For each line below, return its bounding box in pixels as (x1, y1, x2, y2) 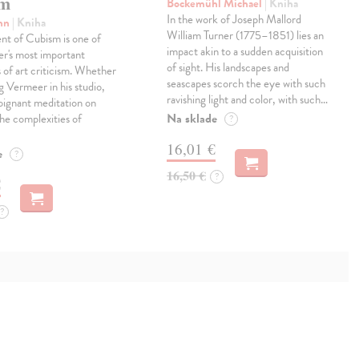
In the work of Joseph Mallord (167, 10, 302, 28)
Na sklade (167, 108, 218, 128)
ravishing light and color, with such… (167, 90, 329, 108)
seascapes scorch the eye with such (167, 74, 326, 92)
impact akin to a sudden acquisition (167, 42, 324, 60)
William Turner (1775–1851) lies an (167, 26, 325, 44)
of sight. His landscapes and (167, 58, 290, 76)
